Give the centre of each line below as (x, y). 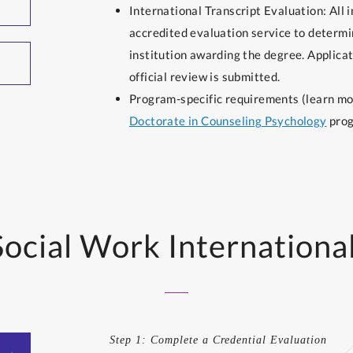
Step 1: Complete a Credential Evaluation (218, 340)
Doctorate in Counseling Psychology (228, 121)
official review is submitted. (205, 76)
